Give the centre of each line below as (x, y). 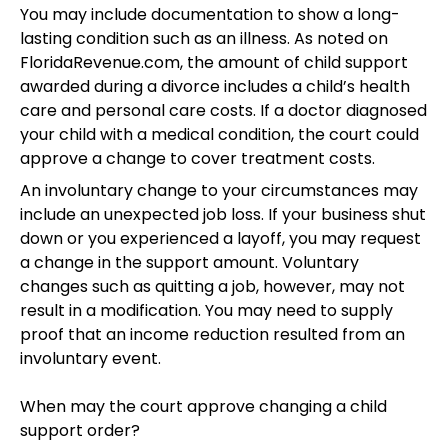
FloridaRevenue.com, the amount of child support (214, 62)
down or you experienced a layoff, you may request (220, 238)
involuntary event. (90, 358)
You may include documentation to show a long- (210, 14)
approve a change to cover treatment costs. (197, 158)
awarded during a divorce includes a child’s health (215, 86)
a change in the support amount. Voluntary (189, 262)
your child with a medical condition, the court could (219, 134)
